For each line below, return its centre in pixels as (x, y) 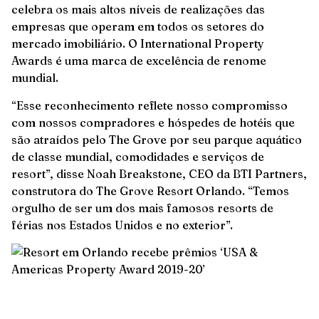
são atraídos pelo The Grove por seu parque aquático (157, 139)
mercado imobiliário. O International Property (138, 44)
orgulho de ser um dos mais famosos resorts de (142, 208)
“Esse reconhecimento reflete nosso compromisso (150, 105)
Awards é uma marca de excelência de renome (139, 61)
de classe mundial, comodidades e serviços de (138, 156)
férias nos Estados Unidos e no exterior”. (122, 225)
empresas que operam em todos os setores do (138, 27)
